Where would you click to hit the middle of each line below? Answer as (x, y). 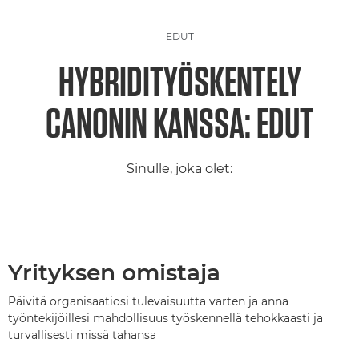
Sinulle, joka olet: (179, 169)
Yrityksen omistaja (114, 273)
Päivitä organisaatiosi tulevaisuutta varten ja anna (148, 302)
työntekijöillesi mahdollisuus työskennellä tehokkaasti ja (165, 319)
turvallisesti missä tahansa (82, 335)
